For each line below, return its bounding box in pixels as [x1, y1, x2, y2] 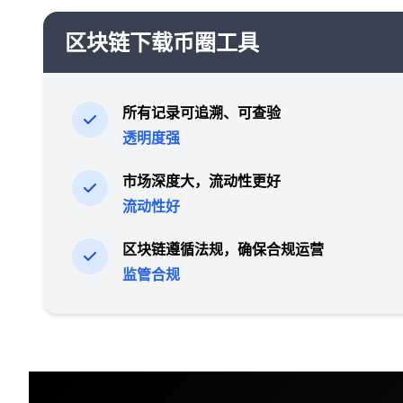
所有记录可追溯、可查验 [122, 102, 281, 122]
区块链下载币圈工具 [65, 26, 259, 57]
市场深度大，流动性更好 [122, 170, 281, 191]
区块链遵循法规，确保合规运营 [122, 238, 324, 259]
